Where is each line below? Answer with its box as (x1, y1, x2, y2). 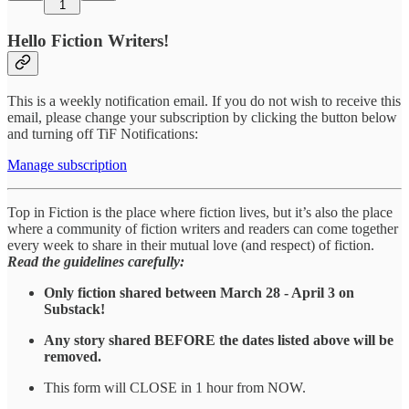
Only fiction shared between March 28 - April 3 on (44, 284, 354, 300)
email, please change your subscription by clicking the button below (7, 109, 397, 125)
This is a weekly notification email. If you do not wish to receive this (7, 92, 401, 109)
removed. (44, 348, 101, 364)
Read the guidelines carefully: (7, 253, 184, 269)
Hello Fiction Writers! (7, 31, 169, 51)
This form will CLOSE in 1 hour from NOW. (44, 379, 306, 395)
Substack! (44, 300, 105, 317)
